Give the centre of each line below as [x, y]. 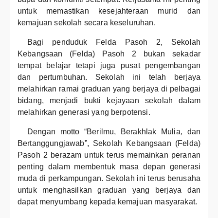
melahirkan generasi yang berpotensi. [84, 112]
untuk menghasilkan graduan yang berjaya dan [109, 190]
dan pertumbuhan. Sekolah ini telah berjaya [109, 77]
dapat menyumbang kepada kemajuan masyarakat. [108, 202]
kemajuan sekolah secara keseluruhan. [87, 23]
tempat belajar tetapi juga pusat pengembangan [109, 65]
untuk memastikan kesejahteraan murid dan [109, 11]
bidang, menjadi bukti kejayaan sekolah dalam [109, 100]
